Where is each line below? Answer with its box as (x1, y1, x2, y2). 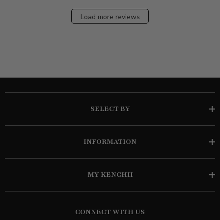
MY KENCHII (87, 169, 133, 179)
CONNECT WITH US (75, 207, 145, 217)
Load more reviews (80, 12, 140, 22)
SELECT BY (90, 104, 130, 113)
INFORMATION (83, 137, 137, 146)
